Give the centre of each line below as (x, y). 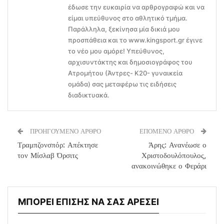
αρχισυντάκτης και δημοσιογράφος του (130, 62)
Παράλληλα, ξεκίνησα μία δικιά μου (124, 29)
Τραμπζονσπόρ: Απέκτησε (58, 145)
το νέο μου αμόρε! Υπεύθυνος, (116, 51)
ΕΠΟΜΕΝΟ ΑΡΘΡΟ (168, 131)
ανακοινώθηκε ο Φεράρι (169, 166)
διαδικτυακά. (89, 95)
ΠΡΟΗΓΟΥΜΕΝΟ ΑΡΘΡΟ (64, 131)
